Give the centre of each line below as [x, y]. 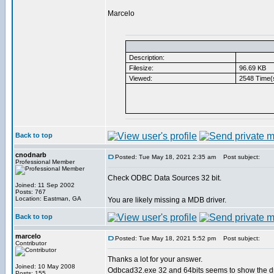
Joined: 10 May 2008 [45, 266]
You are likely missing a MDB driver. [167, 200]
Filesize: [140, 68]
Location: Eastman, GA [48, 198]
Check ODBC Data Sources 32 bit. [165, 178]
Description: [146, 57]
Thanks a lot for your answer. [155, 259]
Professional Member [45, 162]
